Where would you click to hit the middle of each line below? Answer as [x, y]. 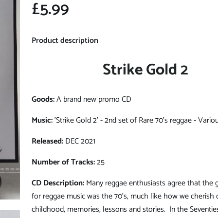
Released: [47, 142]
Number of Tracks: [63, 163]
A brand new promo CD [93, 100]
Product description [65, 40]
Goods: [43, 100]
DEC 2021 [79, 142]
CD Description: [59, 183]
